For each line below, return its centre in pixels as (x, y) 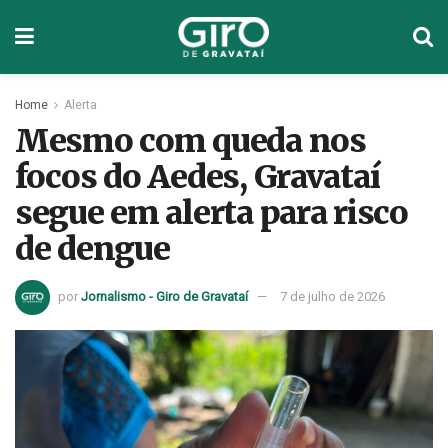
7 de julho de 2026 (332, 296)
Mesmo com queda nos (190, 141)
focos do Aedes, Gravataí (197, 177)
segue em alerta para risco (211, 213)
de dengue (92, 249)
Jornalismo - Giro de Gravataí (164, 296)
